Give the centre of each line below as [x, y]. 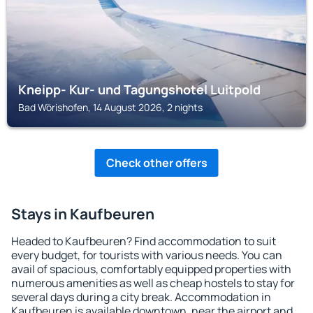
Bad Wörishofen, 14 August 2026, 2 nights [110, 107]
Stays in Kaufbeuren [83, 214]
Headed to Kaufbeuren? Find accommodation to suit [144, 241]
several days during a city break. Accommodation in [141, 297]
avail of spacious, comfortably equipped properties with [151, 269]
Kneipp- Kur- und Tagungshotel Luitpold [139, 89]
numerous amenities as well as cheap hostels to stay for [153, 283]
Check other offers [156, 163]
